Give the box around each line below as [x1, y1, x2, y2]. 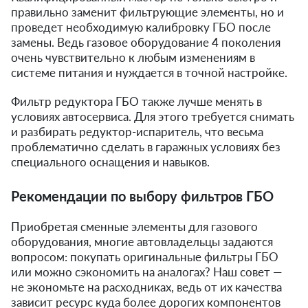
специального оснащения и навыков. [11, 154, 210, 169]
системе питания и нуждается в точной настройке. [11, 65, 287, 80]
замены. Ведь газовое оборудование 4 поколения [11, 34, 280, 49]
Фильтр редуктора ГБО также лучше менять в [11, 93, 262, 109]
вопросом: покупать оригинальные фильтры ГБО [11, 249, 278, 264]
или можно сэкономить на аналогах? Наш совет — [11, 264, 282, 279]
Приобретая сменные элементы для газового [11, 219, 258, 234]
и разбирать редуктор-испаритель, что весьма [11, 124, 263, 139]
